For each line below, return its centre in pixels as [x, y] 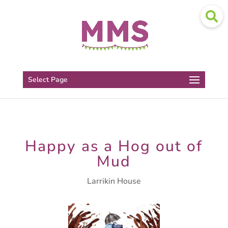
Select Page [48, 80]
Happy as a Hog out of [114, 146]
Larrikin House [114, 181]
